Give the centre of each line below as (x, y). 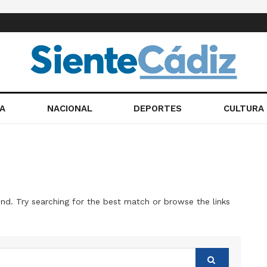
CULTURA (244, 108)
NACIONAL (69, 108)
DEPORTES (158, 108)
